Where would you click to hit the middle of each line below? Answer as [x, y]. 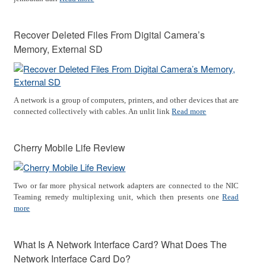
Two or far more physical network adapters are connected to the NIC [126, 186]
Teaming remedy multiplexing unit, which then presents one [118, 197]
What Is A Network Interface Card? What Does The [121, 244]
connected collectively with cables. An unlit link [93, 111]
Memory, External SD [58, 49]
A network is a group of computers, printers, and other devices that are [126, 100]
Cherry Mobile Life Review [70, 148]
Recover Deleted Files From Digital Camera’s [110, 35]
